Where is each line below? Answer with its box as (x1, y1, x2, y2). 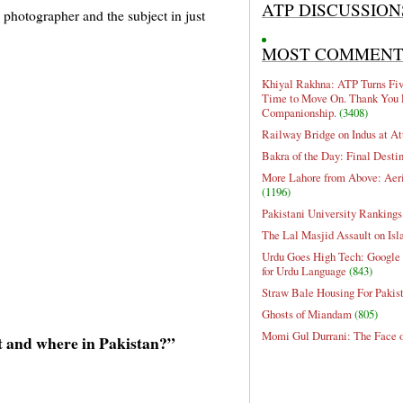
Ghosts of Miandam (262, 306, 352, 323)
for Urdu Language (262, 263, 346, 280)
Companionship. (262, 104, 336, 121)
